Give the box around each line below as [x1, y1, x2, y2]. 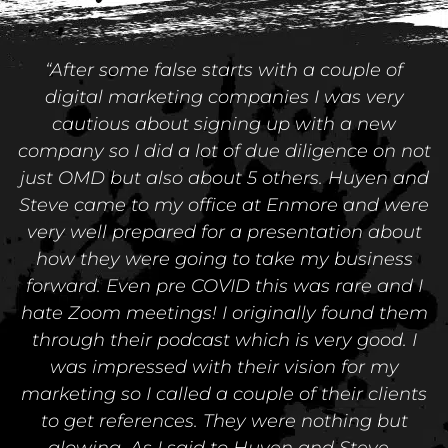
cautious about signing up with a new [52, 112, 396, 135]
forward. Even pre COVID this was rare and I [25, 274, 423, 297]
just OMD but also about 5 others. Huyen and [19, 166, 429, 189]
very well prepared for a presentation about [26, 220, 422, 243]
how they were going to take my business [35, 247, 413, 270]
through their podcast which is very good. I [31, 328, 417, 351]
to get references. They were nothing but [40, 409, 408, 432]
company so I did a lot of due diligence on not [17, 139, 431, 162]
